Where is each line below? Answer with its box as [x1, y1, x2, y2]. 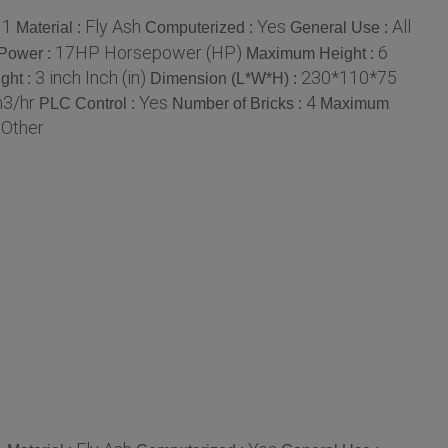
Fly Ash [85, 16, 141, 38]
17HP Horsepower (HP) [55, 42, 242, 64]
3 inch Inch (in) [35, 67, 146, 89]
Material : [16, 19, 85, 37]
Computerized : [145, 19, 257, 37]
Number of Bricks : [172, 95, 306, 113]
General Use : [290, 19, 392, 37]
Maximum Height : [246, 45, 378, 63]
